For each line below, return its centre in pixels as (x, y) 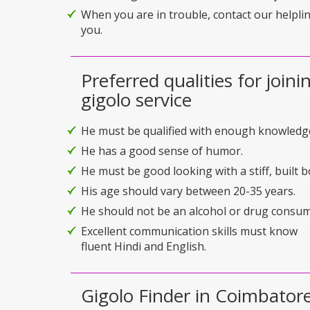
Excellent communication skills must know (189, 231)
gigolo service (136, 99)
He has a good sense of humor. (162, 151)
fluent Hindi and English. (144, 246)
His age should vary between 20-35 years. (188, 191)
